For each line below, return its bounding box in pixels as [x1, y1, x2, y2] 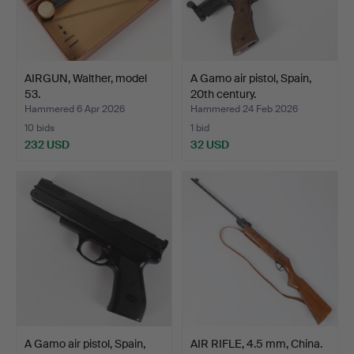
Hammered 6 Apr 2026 [24, 102, 125, 115]
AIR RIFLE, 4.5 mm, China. [190, 336, 322, 351]
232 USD [24, 137, 70, 152]
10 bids [24, 121, 55, 134]
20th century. [190, 86, 256, 101]
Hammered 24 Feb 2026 [190, 102, 298, 115]
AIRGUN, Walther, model [24, 70, 147, 85]
